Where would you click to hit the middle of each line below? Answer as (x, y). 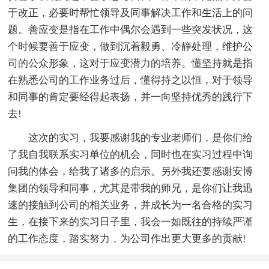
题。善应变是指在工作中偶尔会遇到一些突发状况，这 (131, 29)
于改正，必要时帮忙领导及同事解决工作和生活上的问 (131, 13)
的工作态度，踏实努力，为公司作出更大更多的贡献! (127, 238)
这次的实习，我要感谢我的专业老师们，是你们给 (131, 138)
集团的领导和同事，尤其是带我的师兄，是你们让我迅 (131, 188)
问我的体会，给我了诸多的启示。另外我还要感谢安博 (131, 171)
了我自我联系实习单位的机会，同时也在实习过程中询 (131, 154)
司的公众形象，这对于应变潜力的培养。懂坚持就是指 (131, 63)
